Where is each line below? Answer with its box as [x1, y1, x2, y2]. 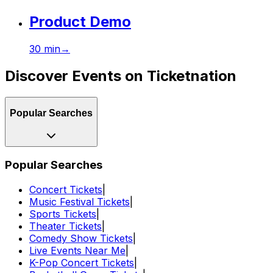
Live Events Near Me [29, 244, 126, 257]
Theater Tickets [29, 220, 102, 233]
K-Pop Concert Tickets [29, 257, 134, 269]
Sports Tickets [29, 208, 96, 221]
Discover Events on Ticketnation [5, 66, 236, 85]
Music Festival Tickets [29, 196, 130, 208]
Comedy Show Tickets [29, 232, 133, 245]
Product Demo [29, 12, 131, 30]
